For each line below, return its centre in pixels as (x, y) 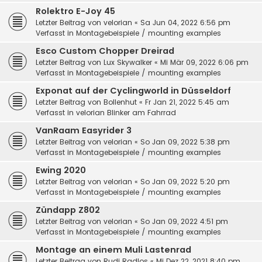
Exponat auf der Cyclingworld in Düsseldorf (133, 90)
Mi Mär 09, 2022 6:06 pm (204, 62)
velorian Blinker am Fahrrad (126, 112)
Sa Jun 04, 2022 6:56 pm (185, 22)
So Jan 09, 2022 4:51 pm (184, 221)
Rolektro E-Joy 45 (75, 11)
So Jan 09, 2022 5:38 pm (185, 142)
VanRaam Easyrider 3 (84, 130)
